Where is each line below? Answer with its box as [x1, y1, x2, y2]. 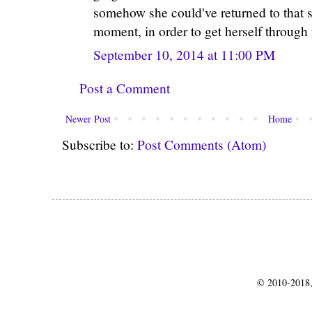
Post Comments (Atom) [137, 135, 266, 153]
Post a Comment [79, 79, 170, 97]
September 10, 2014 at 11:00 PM [93, 45, 275, 63]
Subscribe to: [62, 135, 137, 153]
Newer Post [65, 111, 111, 125]
